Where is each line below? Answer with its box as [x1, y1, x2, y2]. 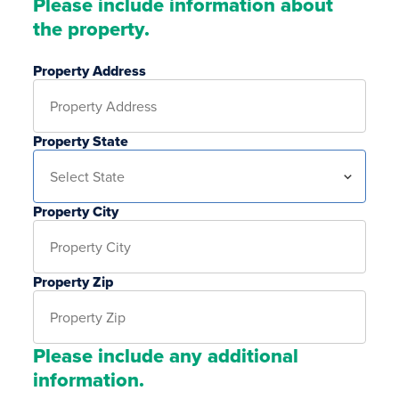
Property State [33, 131, 129, 152]
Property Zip [33, 272, 114, 293]
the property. [33, 14, 151, 44]
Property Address [33, 61, 147, 82]
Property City [33, 201, 119, 223]
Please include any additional [33, 341, 299, 370]
